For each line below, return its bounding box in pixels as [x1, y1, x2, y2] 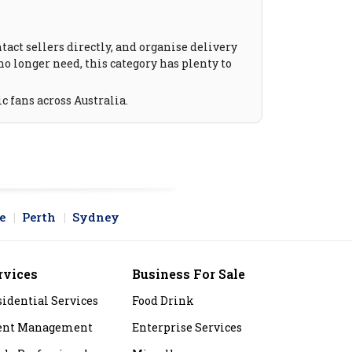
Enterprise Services [132, 320, 242, 335]
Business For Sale [132, 266, 245, 283]
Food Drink [132, 293, 194, 309]
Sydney [72, 209, 119, 225]
